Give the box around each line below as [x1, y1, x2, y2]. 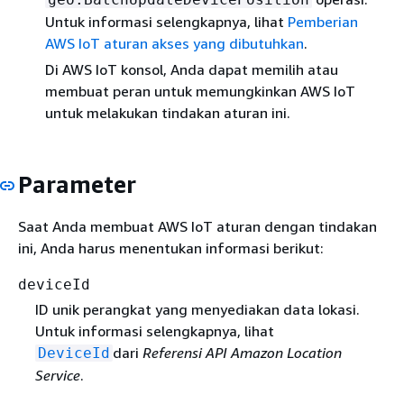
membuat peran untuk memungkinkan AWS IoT [45, 81, 355, 100]
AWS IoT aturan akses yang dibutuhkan [45, 33, 304, 52]
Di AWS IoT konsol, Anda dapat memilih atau [45, 60, 338, 78]
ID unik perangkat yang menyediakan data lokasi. [34, 300, 360, 319]
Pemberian [288, 12, 358, 31]
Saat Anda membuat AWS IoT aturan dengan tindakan [18, 217, 377, 235]
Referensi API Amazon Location [142, 344, 342, 363]
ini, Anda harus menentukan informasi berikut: [18, 239, 324, 257]
